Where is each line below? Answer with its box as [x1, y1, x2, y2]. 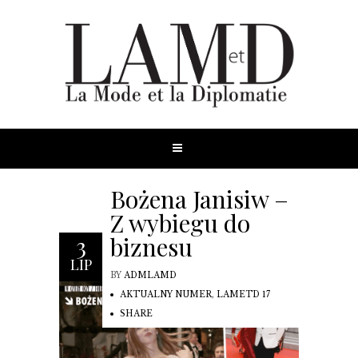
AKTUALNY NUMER [120, 288, 212, 300]
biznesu [110, 230, 193, 263]
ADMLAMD [124, 269, 177, 280]
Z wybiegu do [110, 206, 250, 239]
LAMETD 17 [217, 288, 270, 300]
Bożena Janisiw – [110, 182, 288, 215]
